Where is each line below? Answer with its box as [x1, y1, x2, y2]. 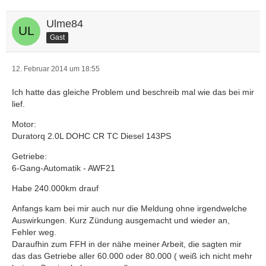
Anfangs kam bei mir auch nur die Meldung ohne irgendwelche [12, 204, 247, 213]
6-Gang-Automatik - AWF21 [12, 163, 115, 173]
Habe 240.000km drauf [12, 183, 99, 193]
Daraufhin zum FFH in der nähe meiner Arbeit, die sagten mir [12, 239, 242, 249]
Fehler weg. [12, 227, 56, 237]
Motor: [12, 119, 36, 129]
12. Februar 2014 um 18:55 [12, 65, 100, 73]
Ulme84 [46, 18, 83, 30]
